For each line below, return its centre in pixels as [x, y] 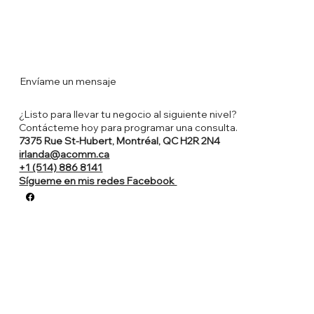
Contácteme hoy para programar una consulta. [129, 127]
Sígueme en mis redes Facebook [98, 180]
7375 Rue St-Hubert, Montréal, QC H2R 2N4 [121, 141]
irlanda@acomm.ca [64, 154]
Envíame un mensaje [69, 81]
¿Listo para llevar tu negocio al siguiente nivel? [128, 114]
